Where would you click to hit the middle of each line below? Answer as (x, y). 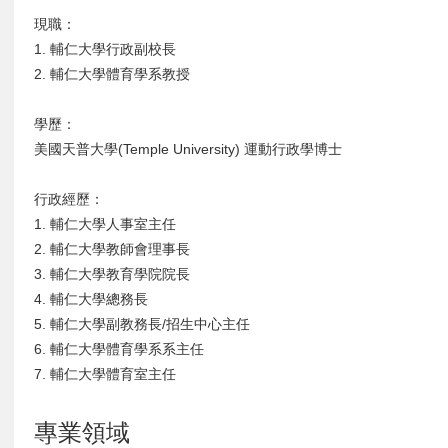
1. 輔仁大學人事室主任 (105, 224)
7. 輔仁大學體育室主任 (105, 374)
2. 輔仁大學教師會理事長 (112, 249)
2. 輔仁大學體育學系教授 (112, 74)
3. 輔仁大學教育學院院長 (112, 274)
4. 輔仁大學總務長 (91, 299)
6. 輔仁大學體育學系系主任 (119, 349)
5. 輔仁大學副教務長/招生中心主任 (142, 324)
